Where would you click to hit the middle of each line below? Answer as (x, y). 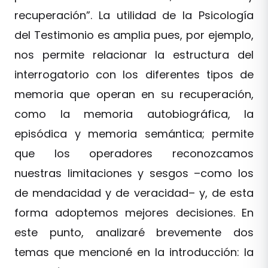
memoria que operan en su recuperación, (134, 94)
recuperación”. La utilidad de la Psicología (134, 15)
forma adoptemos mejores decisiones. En (134, 212)
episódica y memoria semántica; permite (134, 133)
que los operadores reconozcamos (134, 153)
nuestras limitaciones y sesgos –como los (134, 173)
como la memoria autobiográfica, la (134, 114)
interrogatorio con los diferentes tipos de (134, 74)
